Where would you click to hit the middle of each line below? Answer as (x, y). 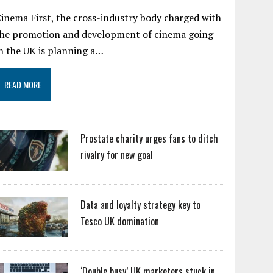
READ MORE (23, 84)
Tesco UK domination (120, 221)
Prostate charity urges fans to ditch (150, 138)
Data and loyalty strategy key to (141, 205)
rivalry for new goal (117, 155)
